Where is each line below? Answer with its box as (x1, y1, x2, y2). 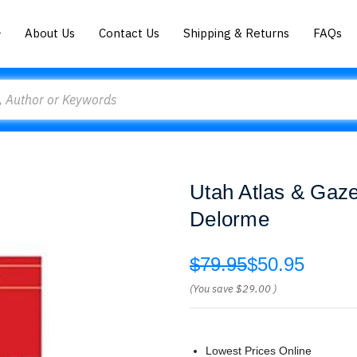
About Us (25, 25, 76, 41)
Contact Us (99, 25, 160, 41)
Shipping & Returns (183, 25, 290, 41)
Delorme (190, 207, 269, 231)
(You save (190, 282, 233, 296)
